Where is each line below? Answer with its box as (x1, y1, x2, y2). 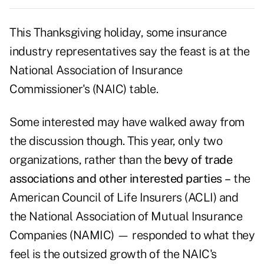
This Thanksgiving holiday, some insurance (9, 25, 227, 40)
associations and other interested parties (9, 171, 222, 186)
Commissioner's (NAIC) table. (9, 82, 161, 97)
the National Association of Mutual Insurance (9, 209, 242, 224)
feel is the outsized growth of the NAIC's (9, 247, 217, 262)
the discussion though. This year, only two (9, 134, 222, 148)
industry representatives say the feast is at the (9, 44, 249, 59)
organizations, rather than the (9, 153, 164, 167)
